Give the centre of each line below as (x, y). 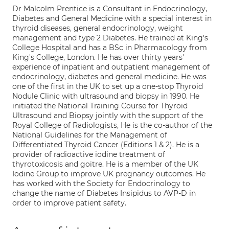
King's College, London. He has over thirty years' (98, 57)
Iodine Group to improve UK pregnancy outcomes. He (109, 174)
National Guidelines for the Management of (90, 135)
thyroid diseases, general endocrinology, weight (98, 28)
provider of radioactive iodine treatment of (89, 154)
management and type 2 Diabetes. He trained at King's (110, 38)
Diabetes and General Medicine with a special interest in (112, 18)
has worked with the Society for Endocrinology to (101, 184)
